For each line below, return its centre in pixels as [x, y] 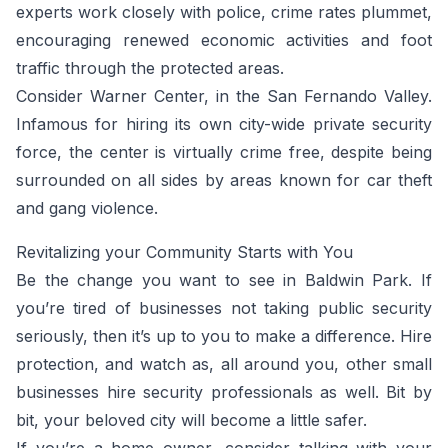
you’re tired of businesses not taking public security [224, 308]
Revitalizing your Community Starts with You [184, 252]
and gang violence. [87, 208]
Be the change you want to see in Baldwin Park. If [224, 280]
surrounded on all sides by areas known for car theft [224, 180]
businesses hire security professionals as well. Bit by [224, 392]
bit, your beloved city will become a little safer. [191, 420]
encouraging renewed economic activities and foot [224, 40]
